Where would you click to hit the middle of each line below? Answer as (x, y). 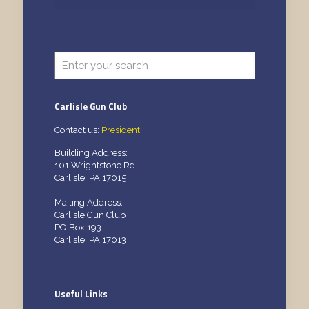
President (120, 130)
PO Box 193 (78, 227)
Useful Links (81, 293)
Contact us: (78, 130)
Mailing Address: (88, 202)
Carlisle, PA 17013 (90, 239)
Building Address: (91, 152)
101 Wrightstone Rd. (96, 165)
